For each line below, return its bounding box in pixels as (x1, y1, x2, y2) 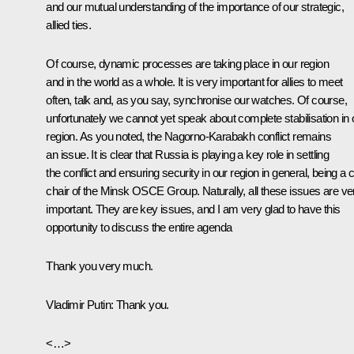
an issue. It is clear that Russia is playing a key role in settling (46, 147, 330, 161)
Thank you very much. (46, 258, 153, 273)
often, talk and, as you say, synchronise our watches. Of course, (46, 92, 347, 107)
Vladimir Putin (46, 297, 111, 311)
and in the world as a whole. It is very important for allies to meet (46, 74, 343, 88)
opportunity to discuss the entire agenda (46, 220, 232, 234)
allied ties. (46, 17, 92, 32)
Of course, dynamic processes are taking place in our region (46, 56, 329, 70)
